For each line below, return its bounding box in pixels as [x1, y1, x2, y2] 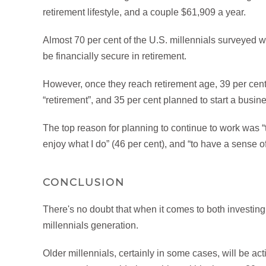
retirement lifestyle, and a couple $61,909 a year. [43, 7, 246, 17]
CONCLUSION [43, 176, 125, 188]
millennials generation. [43, 220, 138, 230]
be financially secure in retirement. [43, 50, 186, 61]
